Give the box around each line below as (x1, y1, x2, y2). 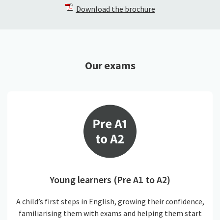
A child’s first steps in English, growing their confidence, (16, 196, 204, 206)
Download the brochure (76, 3, 155, 14)
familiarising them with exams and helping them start (18, 208, 202, 218)
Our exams (84, 58, 136, 72)
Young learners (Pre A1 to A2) (50, 174, 170, 186)
